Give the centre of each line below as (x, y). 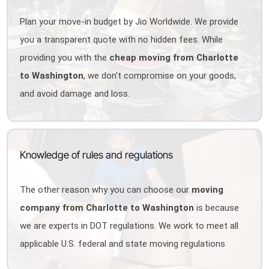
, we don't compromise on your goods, (160, 76)
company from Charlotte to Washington (107, 208)
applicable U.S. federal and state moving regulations (123, 244)
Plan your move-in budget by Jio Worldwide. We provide (129, 22)
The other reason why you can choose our (106, 190)
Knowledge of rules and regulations (97, 155)
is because (217, 208)
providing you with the (65, 58)
